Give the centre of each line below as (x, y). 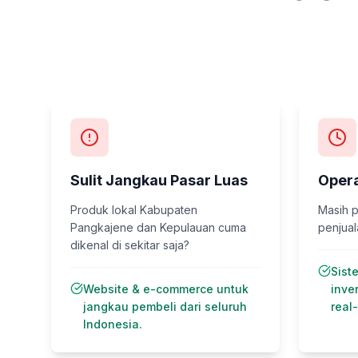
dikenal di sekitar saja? (130, 245)
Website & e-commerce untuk (166, 289)
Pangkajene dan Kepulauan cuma (158, 227)
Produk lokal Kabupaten (134, 210)
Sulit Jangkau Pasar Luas (159, 180)
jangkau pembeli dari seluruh (165, 306)
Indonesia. (113, 324)
